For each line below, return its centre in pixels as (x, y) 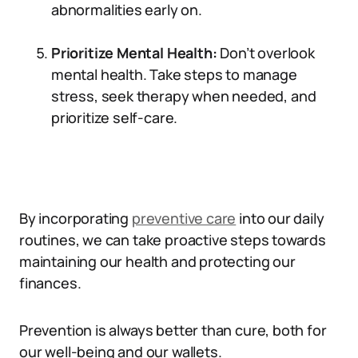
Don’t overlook (267, 53)
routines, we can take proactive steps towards (173, 240)
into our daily (280, 218)
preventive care (184, 218)
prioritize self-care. (115, 117)
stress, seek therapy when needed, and (184, 96)
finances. (50, 283)
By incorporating (76, 218)
